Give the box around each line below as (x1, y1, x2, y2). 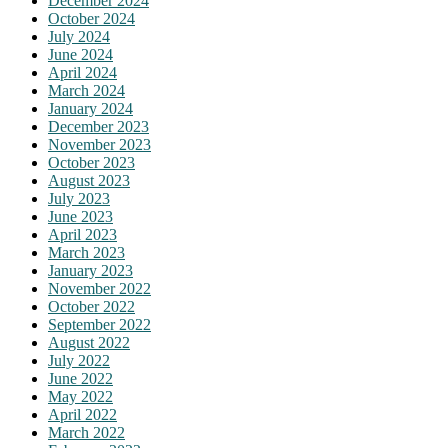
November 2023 (48, 136, 151, 154)
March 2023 (48, 244, 125, 262)
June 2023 (48, 208, 113, 226)
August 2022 (48, 334, 130, 352)
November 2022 (48, 280, 151, 298)
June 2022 (48, 370, 113, 388)
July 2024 (48, 28, 110, 46)
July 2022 (48, 352, 110, 370)
